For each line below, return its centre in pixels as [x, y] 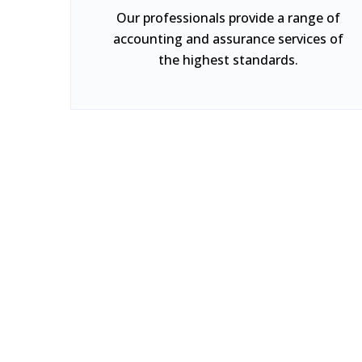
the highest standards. [228, 60]
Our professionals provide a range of [228, 18]
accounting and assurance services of [228, 39]
